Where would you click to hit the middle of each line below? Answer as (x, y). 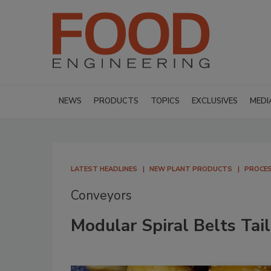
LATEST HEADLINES (104, 169)
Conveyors (101, 195)
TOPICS (165, 101)
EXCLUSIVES (215, 101)
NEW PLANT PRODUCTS (191, 169)
